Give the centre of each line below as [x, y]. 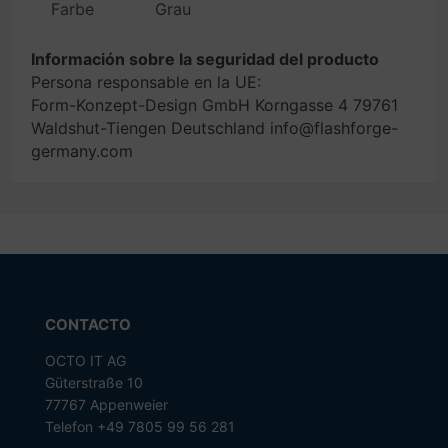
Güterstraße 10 [93, 382]
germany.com [82, 151]
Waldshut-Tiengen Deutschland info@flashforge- [214, 128]
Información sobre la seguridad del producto [205, 59]
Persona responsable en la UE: [146, 82]
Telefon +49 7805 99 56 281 [139, 426]
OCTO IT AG [85, 360]
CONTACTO [87, 324]
